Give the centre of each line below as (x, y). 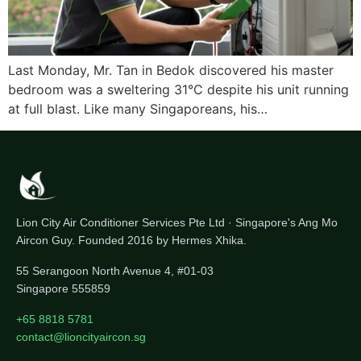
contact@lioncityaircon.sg (81, 337)
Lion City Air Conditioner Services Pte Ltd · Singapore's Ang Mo (177, 222)
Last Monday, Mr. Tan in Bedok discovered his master (171, 71)
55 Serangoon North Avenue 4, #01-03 (115, 271)
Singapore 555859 (63, 288)
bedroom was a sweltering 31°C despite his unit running (178, 90)
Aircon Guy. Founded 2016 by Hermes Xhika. (131, 240)
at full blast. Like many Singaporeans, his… (138, 109)
